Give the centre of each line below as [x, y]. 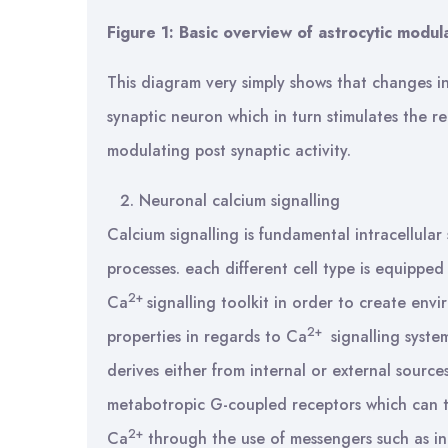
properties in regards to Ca [207, 336]
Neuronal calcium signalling [239, 200]
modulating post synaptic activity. [229, 150]
